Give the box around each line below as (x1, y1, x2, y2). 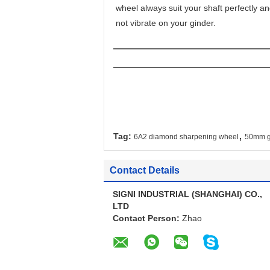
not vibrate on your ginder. (116, 18, 216, 28)
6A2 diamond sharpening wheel (134, 133, 239, 141)
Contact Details (110, 165, 180, 175)
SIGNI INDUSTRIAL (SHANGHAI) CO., (113, 189, 262, 199)
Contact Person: (113, 213, 182, 223)
